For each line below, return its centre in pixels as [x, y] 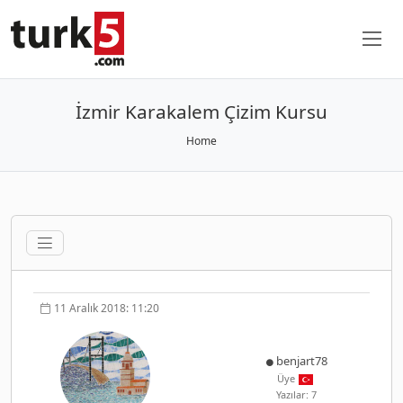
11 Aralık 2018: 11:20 [107, 308]
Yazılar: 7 [296, 394]
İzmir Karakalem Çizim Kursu [201, 111]
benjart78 [301, 360]
